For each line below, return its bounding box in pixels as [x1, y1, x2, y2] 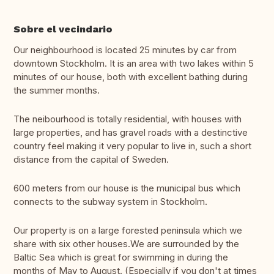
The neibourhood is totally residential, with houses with [13, 113, 242, 125]
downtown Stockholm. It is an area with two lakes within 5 [13, 57, 254, 70]
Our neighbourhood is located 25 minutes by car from [13, 44, 237, 56]
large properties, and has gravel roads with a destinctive [13, 127, 248, 139]
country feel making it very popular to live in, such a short [13, 140, 251, 152]
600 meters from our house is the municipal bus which [13, 182, 240, 194]
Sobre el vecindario [13, 23, 113, 35]
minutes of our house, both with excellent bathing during [13, 71, 248, 83]
